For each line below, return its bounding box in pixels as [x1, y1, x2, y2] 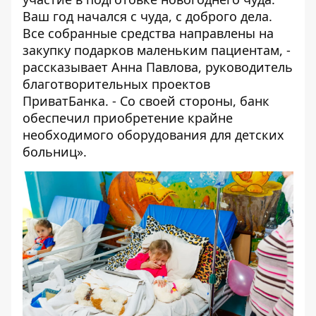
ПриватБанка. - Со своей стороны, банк [23, 92, 269, 109]
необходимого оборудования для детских [23, 126, 284, 143]
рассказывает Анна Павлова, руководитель [23, 59, 293, 75]
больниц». [23, 143, 87, 160]
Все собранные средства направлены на [23, 25, 274, 42]
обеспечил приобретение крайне [23, 109, 233, 126]
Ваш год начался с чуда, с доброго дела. [23, 8, 272, 25]
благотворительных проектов [23, 75, 210, 92]
